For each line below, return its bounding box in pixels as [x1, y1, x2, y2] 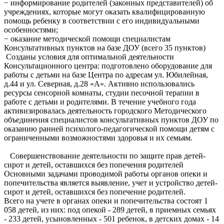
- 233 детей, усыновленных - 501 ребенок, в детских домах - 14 [4, 214, 219, 223]
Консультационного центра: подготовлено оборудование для [4, 61, 212, 70]
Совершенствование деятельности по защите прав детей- [4, 151, 205, 160]
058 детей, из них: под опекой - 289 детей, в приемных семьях [4, 205, 216, 214]
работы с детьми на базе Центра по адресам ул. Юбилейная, [4, 70, 208, 79]
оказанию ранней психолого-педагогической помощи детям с [4, 124, 214, 133]
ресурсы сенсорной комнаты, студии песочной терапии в [4, 88, 199, 97]
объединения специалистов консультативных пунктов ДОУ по [4, 115, 218, 124]
